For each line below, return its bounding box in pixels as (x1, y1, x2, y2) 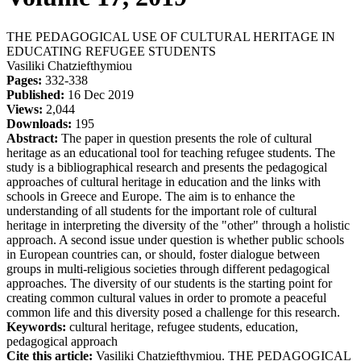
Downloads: (6, 116, 72, 131)
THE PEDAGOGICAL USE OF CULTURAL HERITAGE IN (6, 29, 335, 44)
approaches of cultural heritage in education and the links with (6, 174, 321, 189)
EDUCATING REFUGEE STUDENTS (6, 44, 216, 58)
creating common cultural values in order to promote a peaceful (6, 290, 326, 305)
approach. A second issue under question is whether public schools (6, 232, 344, 247)
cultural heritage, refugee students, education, (66, 319, 298, 334)
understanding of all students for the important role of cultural (6, 203, 317, 218)
